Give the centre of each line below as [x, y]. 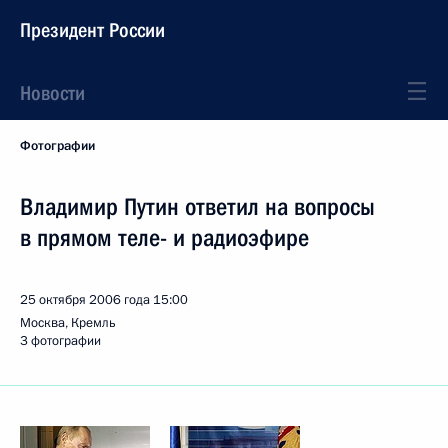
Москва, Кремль [68, 323]
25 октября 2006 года [85, 300]
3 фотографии [60, 341]
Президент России [92, 30]
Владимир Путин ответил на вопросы [197, 207]
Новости [52, 93]
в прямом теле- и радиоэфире [164, 238]
